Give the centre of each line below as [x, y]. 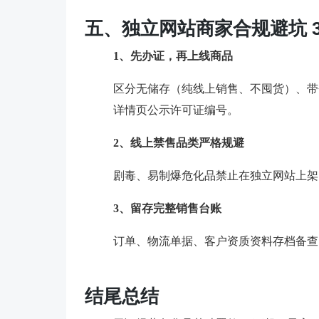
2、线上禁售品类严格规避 [178, 142]
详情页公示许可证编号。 [176, 110]
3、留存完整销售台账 [167, 208]
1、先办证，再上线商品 [173, 56]
